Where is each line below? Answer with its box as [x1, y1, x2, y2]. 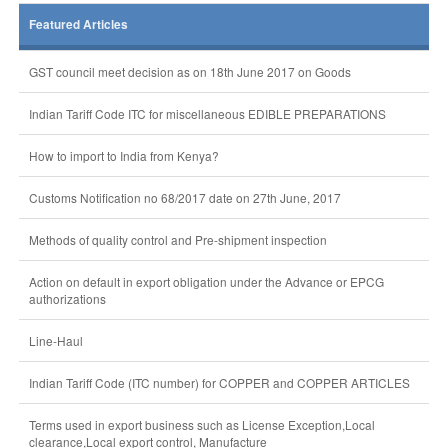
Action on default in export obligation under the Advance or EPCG [28, 273, 384, 290]
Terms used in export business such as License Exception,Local [28, 416, 375, 433]
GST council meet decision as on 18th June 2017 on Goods [28, 63, 351, 80]
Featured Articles [28, 16, 128, 33]
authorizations [28, 290, 106, 307]
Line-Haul [28, 332, 83, 349]
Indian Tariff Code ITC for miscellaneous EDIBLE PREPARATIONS [28, 105, 386, 122]
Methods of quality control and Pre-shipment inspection [28, 231, 327, 248]
